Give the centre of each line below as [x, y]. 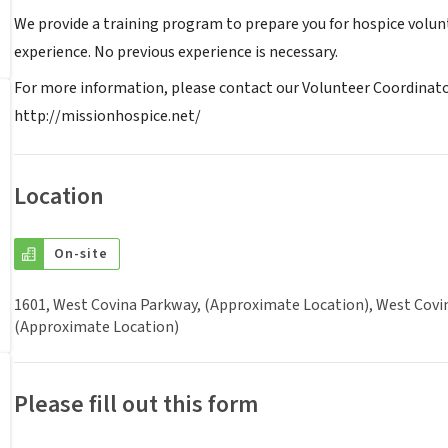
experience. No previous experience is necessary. [176, 52]
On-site [81, 254]
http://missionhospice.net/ [107, 116]
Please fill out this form [136, 404]
